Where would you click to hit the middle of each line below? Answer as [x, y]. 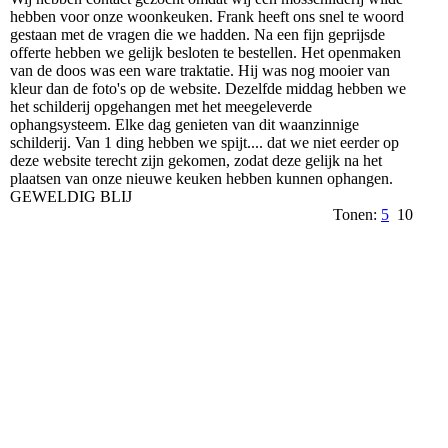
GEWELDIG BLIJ [71, 196]
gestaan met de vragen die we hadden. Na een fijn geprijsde [197, 34]
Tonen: [357, 214]
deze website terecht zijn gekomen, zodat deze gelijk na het [196, 160]
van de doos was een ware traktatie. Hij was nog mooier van [200, 70]
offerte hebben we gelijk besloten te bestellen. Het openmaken [205, 52]
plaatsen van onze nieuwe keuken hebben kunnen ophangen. [201, 178]
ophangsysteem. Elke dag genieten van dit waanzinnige [184, 124]
